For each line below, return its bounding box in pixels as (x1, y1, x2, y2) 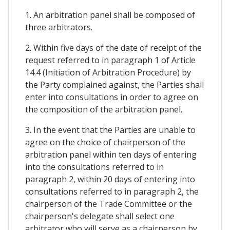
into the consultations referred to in (25, 161, 164, 173)
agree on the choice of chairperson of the (25, 137, 185, 148)
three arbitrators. (25, 22, 92, 33)
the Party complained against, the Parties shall (25, 79, 204, 91)
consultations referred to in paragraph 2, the (25, 186, 199, 198)
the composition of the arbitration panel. (25, 104, 182, 116)
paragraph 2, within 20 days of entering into (25, 174, 195, 185)
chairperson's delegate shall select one (25, 210, 175, 222)
